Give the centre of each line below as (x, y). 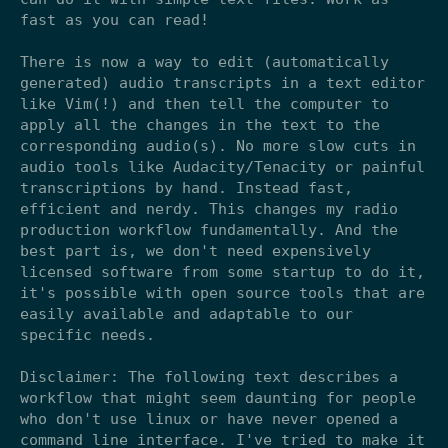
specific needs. (87, 334)
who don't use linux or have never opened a (209, 418)
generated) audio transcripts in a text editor (222, 82)
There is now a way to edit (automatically (204, 61)
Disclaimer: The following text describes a (209, 376)
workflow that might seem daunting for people (218, 397)
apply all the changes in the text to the (200, 124)
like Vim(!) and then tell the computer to (204, 103)
